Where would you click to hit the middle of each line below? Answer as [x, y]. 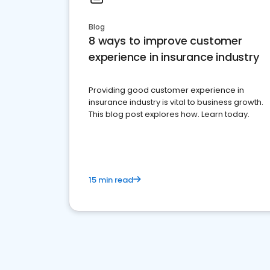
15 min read [111, 180]
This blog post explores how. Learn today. [169, 114]
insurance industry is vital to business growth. [176, 102]
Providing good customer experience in [166, 90]
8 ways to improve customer [165, 41]
